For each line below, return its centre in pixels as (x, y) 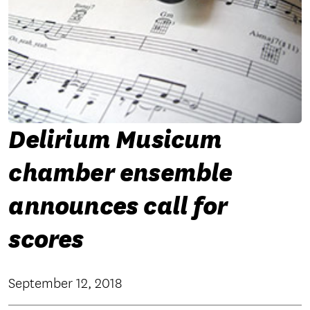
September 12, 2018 (66, 284)
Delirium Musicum (115, 140)
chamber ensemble (120, 173)
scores (46, 240)
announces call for (118, 207)
